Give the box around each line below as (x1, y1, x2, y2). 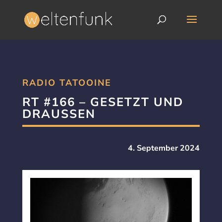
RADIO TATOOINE (22, 77, 111, 89)
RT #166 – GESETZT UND (22, 94, 183, 110)
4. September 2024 (128, 143, 200, 154)
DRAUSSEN (22, 106, 86, 122)
